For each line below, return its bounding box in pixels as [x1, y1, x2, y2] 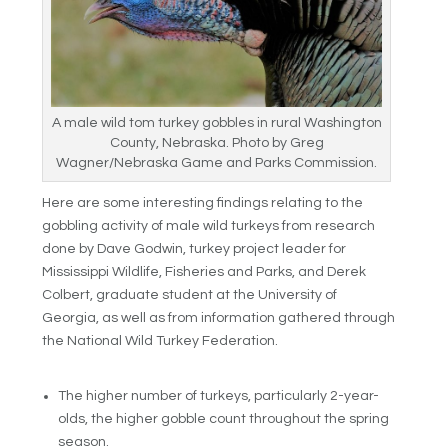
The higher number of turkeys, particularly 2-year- [58, 389, 380, 404]
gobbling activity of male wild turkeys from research [42, 218, 376, 233]
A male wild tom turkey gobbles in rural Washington [51, 115, 382, 130]
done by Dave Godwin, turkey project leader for [42, 241, 347, 256]
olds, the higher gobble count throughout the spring [58, 412, 390, 427]
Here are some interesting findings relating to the [42, 195, 364, 210]
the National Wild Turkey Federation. [42, 333, 279, 348]
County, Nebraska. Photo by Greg [109, 135, 324, 150]
